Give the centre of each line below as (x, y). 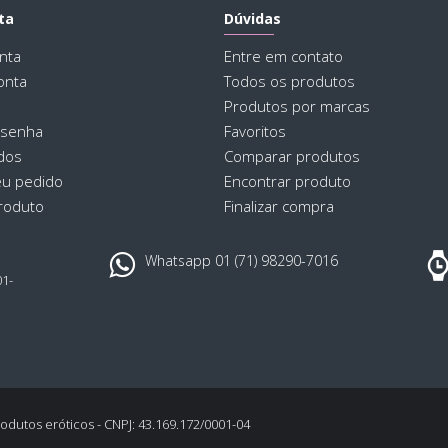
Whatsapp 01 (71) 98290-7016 (242, 261)
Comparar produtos (292, 156)
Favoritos (255, 131)
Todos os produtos (289, 81)
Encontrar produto (287, 181)
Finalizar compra (279, 206)
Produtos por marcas (297, 106)
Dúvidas (252, 19)
